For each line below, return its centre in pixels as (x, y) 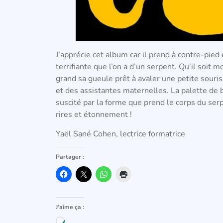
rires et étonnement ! (94, 115)
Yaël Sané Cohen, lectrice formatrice (120, 134)
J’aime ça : (70, 207)
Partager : (70, 157)
